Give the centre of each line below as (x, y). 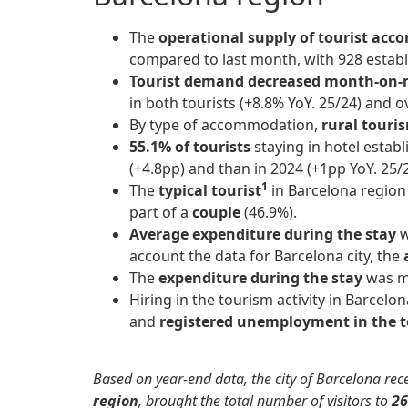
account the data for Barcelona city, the (265, 256)
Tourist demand (187, 82)
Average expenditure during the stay (263, 235)
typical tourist (210, 191)
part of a (159, 213)
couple (214, 213)
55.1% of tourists (190, 147)
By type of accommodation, (225, 125)
